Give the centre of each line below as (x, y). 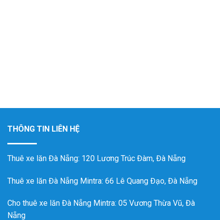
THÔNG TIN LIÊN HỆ (43, 129)
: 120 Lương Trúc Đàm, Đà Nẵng (132, 158)
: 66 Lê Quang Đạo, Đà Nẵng (150, 181)
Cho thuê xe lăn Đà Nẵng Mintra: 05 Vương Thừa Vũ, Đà (101, 203)
